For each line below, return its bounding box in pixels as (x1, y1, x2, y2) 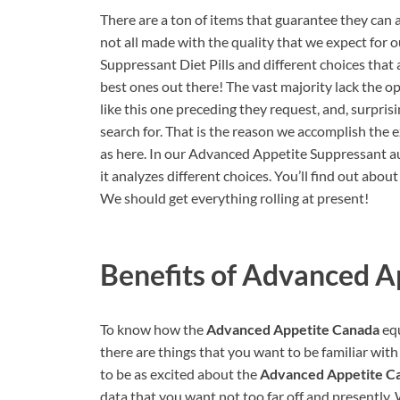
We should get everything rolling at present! (100, 188, 369, 206)
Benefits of (100, 256, 242, 292)
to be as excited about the (100, 365, 260, 383)
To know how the (100, 321, 206, 338)
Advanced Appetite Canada (206, 321, 379, 338)
